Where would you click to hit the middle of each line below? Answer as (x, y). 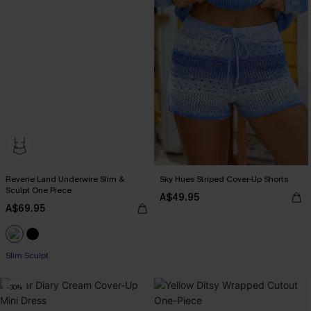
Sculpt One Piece (39, 190)
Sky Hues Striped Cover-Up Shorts (224, 179)
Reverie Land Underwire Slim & (65, 179)
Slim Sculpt (27, 255)
